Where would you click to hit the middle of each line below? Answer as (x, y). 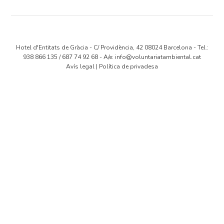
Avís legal (80, 67)
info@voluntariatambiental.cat (158, 57)
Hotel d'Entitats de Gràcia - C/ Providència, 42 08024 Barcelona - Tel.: (112, 48)
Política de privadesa (128, 67)
